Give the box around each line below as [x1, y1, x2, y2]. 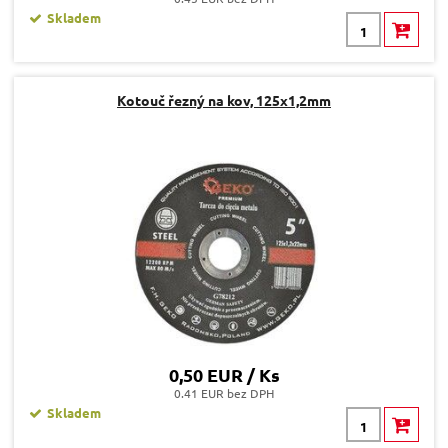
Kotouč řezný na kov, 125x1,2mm [117, 91, 331, 110]
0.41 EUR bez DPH [174, 385, 274, 402]
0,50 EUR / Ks [168, 363, 280, 387]
